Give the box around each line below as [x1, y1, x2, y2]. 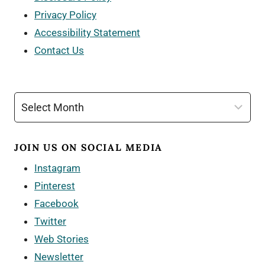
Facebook [34, 197, 79, 209]
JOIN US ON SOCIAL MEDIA [14, 141, 163, 153]
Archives [14, 94, 52, 106]
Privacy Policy [34, 9, 96, 21]
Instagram [34, 161, 80, 174]
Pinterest [34, 179, 75, 192]
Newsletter [34, 250, 83, 263]
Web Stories [34, 232, 89, 245]
